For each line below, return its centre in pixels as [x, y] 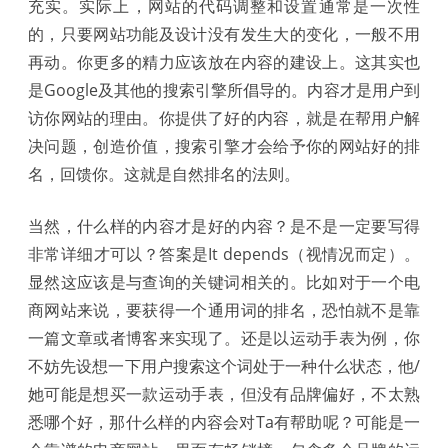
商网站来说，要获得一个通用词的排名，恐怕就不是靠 [224, 309]
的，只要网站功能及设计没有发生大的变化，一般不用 [224, 33]
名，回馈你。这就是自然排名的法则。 [164, 173]
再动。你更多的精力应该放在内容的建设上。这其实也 [224, 61]
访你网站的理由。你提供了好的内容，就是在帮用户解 [224, 117]
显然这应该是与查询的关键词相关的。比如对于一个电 [224, 281]
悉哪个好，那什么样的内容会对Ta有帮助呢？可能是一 [224, 421]
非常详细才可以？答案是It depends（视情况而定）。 [224, 253]
